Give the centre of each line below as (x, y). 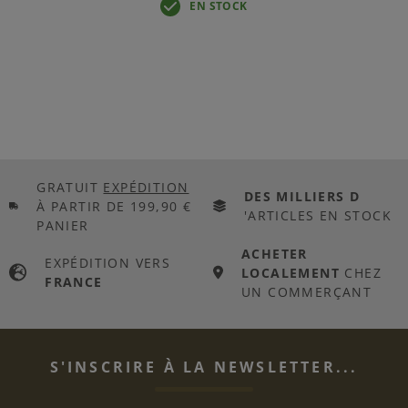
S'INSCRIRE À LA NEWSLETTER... (204, 367)
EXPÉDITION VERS (108, 263)
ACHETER (274, 253)
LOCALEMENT (290, 272)
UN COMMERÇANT (306, 291)
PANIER (63, 225)
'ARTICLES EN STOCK (318, 216)
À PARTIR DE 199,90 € (114, 206)
